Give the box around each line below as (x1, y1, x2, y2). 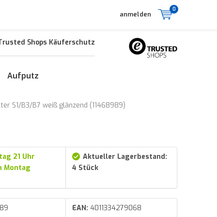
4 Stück (72, 163, 98, 172)
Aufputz (7, 71, 39, 81)
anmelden (120, 10, 151, 18)
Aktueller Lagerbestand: (82, 152, 167, 161)
